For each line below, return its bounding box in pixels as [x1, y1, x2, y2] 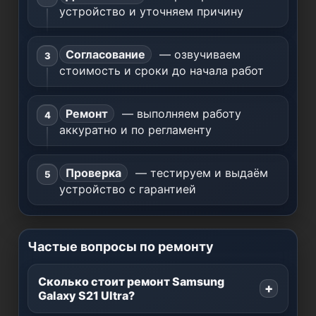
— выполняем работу [119, 107, 241, 121]
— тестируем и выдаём [132, 166, 268, 180]
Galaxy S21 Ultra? [38, 288, 135, 303]
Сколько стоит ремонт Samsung [38, 274, 224, 288]
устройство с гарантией [59, 182, 196, 196]
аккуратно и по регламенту [59, 123, 212, 137]
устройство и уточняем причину [59, 4, 243, 18]
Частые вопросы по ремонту [28, 239, 214, 254]
